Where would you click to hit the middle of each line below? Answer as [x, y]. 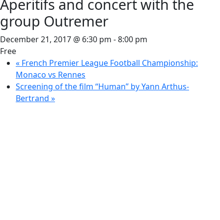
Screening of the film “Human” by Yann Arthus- [102, 86]
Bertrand [33, 98]
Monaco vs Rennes [51, 75]
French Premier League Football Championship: [109, 63]
